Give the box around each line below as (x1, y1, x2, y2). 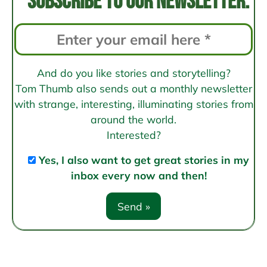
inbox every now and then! (70, 169, 207, 182)
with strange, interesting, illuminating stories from (14, 97, 253, 111)
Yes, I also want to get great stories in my (39, 153, 250, 167)
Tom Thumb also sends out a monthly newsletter (15, 82, 252, 95)
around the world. (91, 113, 176, 126)
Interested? (106, 128, 161, 142)
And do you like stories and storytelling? (36, 66, 231, 80)
